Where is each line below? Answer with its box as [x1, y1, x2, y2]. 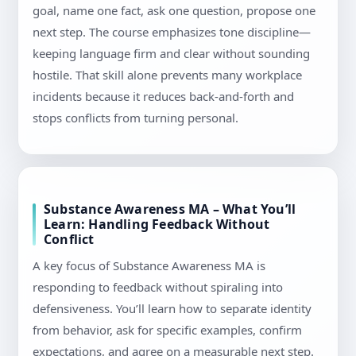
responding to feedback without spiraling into [33, 279, 283, 296]
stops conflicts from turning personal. [33, 110, 238, 126]
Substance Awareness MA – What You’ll [44, 200, 296, 219]
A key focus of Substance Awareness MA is [33, 257, 265, 274]
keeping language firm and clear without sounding [33, 45, 310, 62]
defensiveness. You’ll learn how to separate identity [33, 300, 311, 317]
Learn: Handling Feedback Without [44, 215, 270, 234]
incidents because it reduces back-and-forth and [33, 88, 294, 105]
